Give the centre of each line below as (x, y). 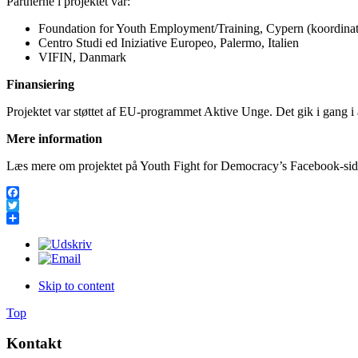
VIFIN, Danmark (90, 57)
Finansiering (40, 84)
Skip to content (76, 285)
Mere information (54, 138)
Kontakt (34, 344)
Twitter (24, 217)
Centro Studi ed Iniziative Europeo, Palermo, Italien (169, 42)
